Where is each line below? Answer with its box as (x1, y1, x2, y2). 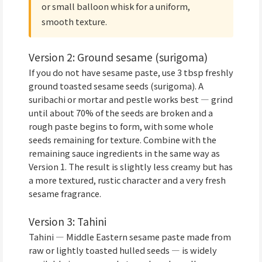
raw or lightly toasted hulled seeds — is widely (29, 244, 217, 257)
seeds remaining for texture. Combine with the (29, 133, 216, 146)
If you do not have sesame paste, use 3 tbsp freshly (29, 65, 233, 78)
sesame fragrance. (29, 187, 101, 199)
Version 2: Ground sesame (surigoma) (29, 49, 208, 64)
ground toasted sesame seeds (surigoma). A (29, 79, 204, 92)
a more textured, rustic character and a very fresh (29, 173, 226, 186)
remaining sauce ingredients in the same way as (29, 146, 220, 159)
